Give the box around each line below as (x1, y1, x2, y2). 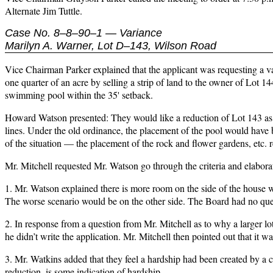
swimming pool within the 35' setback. (5, 88, 153, 102)
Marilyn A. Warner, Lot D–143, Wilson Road (5, 40, 216, 52)
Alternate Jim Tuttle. (5, 4, 82, 18)
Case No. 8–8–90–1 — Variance (5, 27, 162, 40)
